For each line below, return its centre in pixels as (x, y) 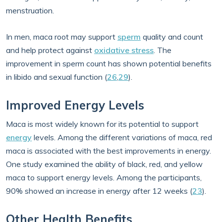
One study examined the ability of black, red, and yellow (104, 164)
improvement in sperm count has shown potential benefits (109, 63)
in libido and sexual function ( (56, 77)
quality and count (172, 37)
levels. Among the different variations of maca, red (122, 137)
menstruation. (31, 10)
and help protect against (50, 50)
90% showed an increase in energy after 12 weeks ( (99, 191)
